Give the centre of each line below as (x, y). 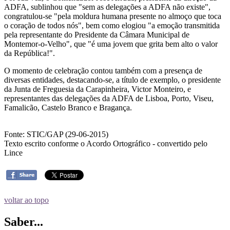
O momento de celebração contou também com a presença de (103, 70)
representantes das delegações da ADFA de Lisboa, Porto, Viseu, (109, 98)
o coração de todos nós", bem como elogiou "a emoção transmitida (112, 25)
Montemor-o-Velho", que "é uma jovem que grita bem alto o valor (111, 44)
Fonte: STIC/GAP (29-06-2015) (56, 134)
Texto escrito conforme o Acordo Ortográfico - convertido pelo (106, 143)
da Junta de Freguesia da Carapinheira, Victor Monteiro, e (98, 89)
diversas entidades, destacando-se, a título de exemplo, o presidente (112, 80)
